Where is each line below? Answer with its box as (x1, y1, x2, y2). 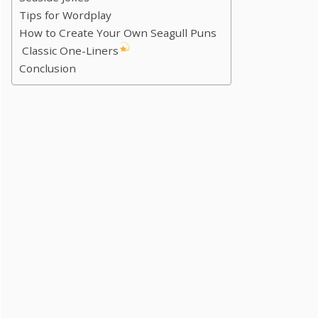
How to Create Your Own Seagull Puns (19, 25, 216, 40)
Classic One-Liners (19, 43, 119, 57)
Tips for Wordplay (19, 7, 111, 22)
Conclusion (19, 60, 76, 75)
